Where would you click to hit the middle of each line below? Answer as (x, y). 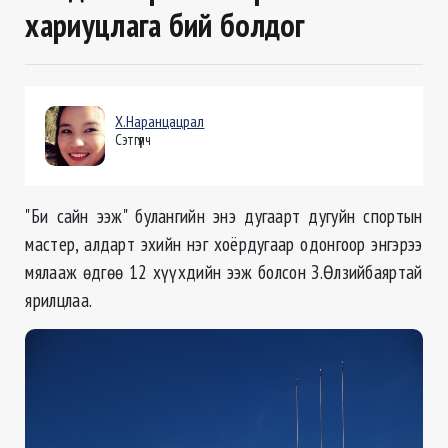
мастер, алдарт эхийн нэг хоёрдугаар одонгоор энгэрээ (224, 244)
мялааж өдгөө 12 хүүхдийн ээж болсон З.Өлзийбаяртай (224, 272)
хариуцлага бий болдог (165, 25)
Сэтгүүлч (133, 140)
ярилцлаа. (60, 300)
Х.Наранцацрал (160, 121)
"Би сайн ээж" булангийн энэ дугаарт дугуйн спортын (224, 216)
